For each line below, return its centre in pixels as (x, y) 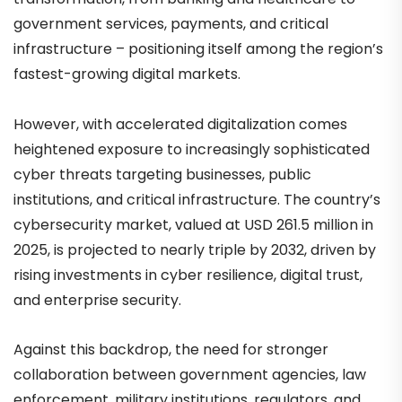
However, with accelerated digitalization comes (180, 124)
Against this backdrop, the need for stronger (171, 349)
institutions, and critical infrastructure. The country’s (197, 199)
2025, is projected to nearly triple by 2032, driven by (195, 249)
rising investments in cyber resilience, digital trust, (188, 275)
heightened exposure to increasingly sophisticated (192, 149)
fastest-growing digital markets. (127, 74)
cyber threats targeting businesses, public (162, 174)
